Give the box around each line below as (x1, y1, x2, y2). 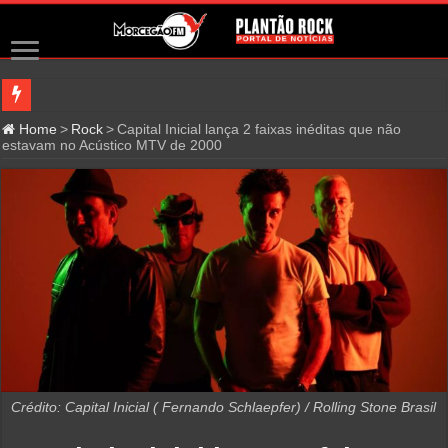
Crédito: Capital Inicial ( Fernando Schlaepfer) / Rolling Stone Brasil (11, 398, 437, 415)
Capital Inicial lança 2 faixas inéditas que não (117, 121, 402, 137)
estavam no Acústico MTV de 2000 (2, 137, 223, 153)
